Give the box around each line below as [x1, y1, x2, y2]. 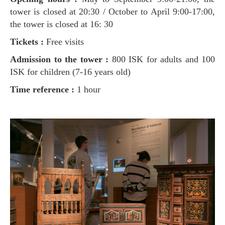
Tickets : [16, 37, 46, 47]
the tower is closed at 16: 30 [10, 19, 113, 30]
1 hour [77, 84, 100, 95]
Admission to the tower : [17, 54, 108, 65]
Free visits [46, 37, 84, 47]
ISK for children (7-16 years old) [10, 67, 131, 77]
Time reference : [16, 84, 77, 95]
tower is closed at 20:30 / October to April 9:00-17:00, [10, 7, 215, 17]
